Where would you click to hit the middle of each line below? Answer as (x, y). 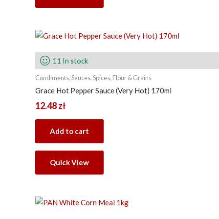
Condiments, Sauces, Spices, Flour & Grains (93, 77)
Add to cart (69, 131)
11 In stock (70, 60)
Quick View (69, 162)
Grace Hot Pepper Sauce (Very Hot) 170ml (103, 90)
